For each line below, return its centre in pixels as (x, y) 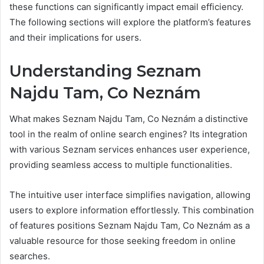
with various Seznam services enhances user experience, (130, 149)
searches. (30, 256)
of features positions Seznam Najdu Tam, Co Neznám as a (130, 225)
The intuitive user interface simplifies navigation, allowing (130, 195)
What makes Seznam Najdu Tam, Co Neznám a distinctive (129, 119)
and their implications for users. (75, 37)
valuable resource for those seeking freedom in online (123, 241)
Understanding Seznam (105, 71)
